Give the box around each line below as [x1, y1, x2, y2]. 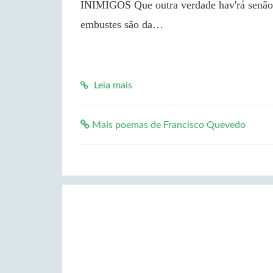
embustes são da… [80, 18, 163, 30]
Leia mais [91, 80, 132, 90]
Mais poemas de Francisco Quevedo [90, 120, 246, 130]
